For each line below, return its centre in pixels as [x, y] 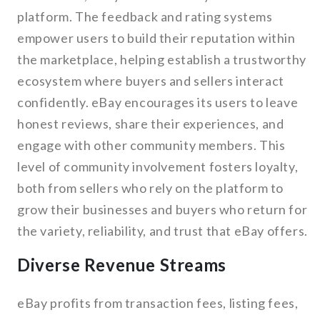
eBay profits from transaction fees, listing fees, [158, 303]
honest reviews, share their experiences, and [151, 124]
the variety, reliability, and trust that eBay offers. [162, 231]
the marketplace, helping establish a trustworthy [162, 60]
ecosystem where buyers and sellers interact [151, 81]
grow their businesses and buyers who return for [162, 210]
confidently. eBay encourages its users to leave [158, 102]
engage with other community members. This [151, 145]
